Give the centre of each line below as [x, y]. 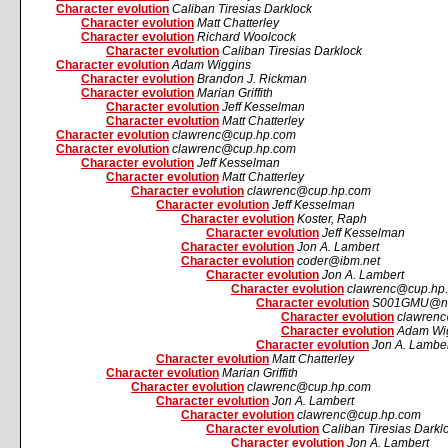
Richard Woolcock [246, 37]
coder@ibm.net [338, 261]
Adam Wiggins [211, 65]
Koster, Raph [332, 219]
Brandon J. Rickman [252, 79]
